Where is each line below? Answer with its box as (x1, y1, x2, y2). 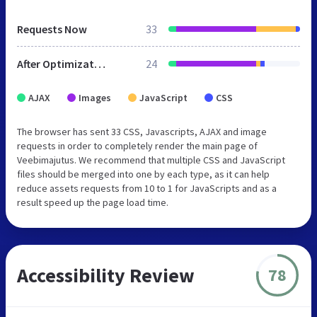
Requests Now (17, 21, 87, 36)
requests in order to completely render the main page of (17, 139, 258, 152)
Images (79, 91, 111, 104)
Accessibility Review (17, 262, 195, 288)
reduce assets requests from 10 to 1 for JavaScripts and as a (17, 181, 277, 195)
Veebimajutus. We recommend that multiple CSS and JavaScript (17, 153, 285, 166)
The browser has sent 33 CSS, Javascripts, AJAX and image (17, 125, 267, 138)
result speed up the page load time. (17, 195, 168, 209)
